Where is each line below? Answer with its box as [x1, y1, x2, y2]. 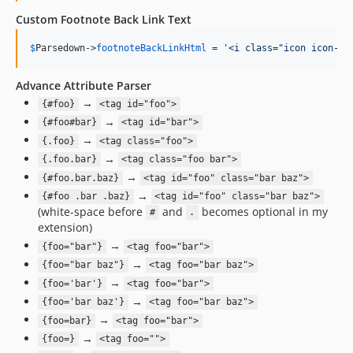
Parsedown [35, 43, 85, 54]
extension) [38, 219, 92, 235]
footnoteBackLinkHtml [96, 43, 206, 54]
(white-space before [38, 203, 146, 219]
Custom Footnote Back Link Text [16, 12, 191, 27]
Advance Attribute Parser [16, 78, 151, 93]
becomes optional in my [199, 203, 328, 219]
